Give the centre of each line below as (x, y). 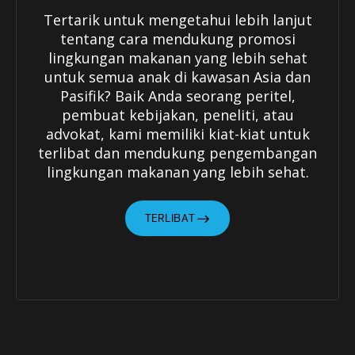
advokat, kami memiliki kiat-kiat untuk (177, 134)
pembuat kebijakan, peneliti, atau (177, 115)
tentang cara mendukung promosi (177, 39)
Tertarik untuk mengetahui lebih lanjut (177, 20)
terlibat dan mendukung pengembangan (177, 153)
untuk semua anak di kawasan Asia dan (177, 77)
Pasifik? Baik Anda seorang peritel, (177, 96)
